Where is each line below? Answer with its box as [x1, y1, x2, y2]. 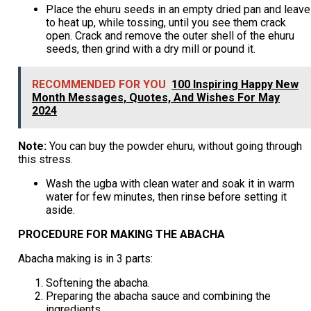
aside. [45, 203, 75, 217]
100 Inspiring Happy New [171, 77, 299, 91]
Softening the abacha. [45, 276, 150, 289]
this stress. [17, 152, 73, 166]
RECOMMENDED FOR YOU [31, 77, 166, 91]
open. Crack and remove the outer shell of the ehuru [45, 28, 294, 42]
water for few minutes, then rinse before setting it [45, 190, 287, 203]
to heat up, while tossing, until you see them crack [45, 15, 286, 29]
